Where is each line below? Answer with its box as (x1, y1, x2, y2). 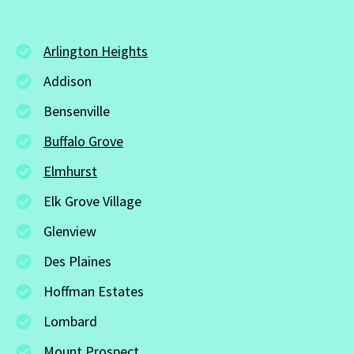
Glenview (43, 221, 96, 240)
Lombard (43, 311, 97, 330)
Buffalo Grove (43, 131, 123, 150)
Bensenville (43, 101, 110, 120)
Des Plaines (43, 251, 111, 270)
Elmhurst (43, 161, 97, 180)
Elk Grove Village (43, 191, 141, 210)
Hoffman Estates (43, 281, 144, 300)
